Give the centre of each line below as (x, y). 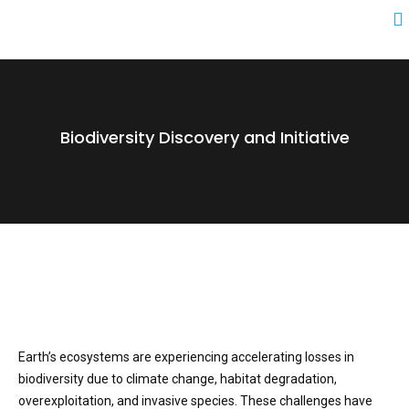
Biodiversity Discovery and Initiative (204, 137)
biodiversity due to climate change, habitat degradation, (178, 379)
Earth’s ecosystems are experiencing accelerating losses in (186, 357)
